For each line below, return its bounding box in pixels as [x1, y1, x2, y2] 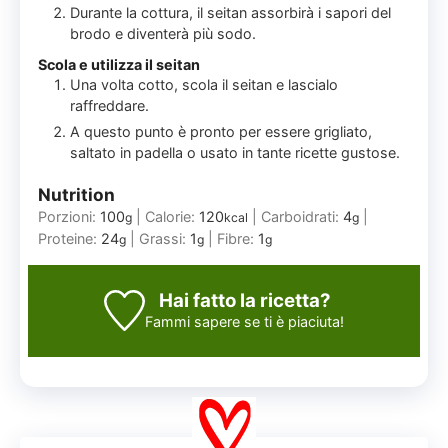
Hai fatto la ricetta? [158, 288, 331, 312]
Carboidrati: [261, 207, 344, 225]
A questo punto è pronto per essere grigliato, [70, 122, 373, 140]
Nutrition [38, 183, 116, 205]
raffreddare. [70, 96, 150, 114]
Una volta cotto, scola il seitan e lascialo [70, 75, 339, 93]
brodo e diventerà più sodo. [70, 25, 257, 43]
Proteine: [38, 229, 102, 247]
